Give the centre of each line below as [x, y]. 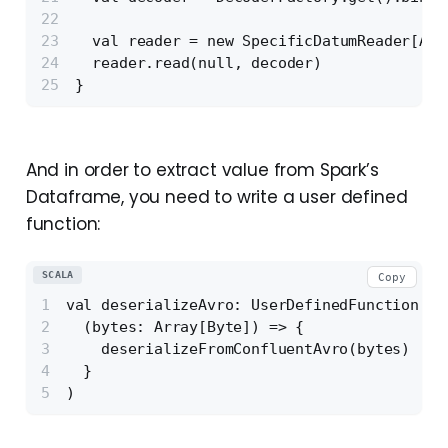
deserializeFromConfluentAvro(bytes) [238, 348]
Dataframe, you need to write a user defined [216, 197]
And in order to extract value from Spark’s [202, 170]
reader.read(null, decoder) [198, 63]
